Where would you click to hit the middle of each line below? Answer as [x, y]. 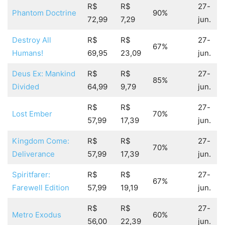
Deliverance [33, 154]
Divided [25, 87]
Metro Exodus [36, 215]
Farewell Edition [40, 188]
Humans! [27, 53]
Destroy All [31, 40]
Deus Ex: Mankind [43, 74]
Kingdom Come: [40, 141]
